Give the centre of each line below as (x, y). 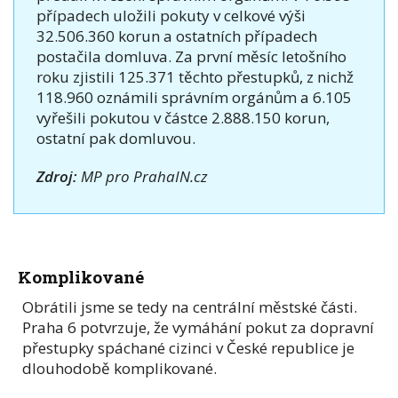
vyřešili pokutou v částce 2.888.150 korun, (183, 117)
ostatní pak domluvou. (116, 138)
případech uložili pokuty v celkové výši (171, 15)
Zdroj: (57, 176)
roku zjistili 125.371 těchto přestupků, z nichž (195, 76)
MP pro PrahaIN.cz (143, 176)
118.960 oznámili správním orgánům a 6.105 (194, 97)
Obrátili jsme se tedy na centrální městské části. (190, 306)
